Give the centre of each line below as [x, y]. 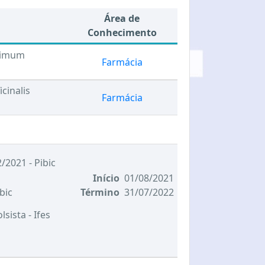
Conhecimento [122, 33]
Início [106, 178]
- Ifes [39, 215]
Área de [122, 18]
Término [100, 192]
